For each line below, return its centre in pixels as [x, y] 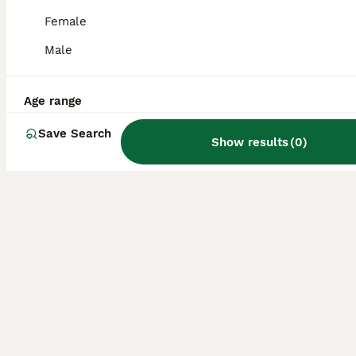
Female [66, 21]
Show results [250, 142]
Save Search [75, 133]
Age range [53, 101]
